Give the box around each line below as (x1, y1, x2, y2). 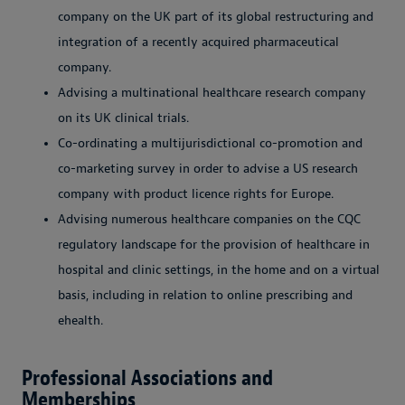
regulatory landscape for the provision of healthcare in (58, 236, 370, 252)
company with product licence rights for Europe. (58, 185, 334, 202)
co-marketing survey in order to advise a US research (58, 160, 358, 176)
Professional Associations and (22, 363, 273, 391)
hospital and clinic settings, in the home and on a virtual (58, 261, 380, 278)
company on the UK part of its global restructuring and (58, 8, 373, 24)
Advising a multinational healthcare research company (58, 84, 366, 100)
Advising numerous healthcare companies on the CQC (58, 211, 361, 227)
